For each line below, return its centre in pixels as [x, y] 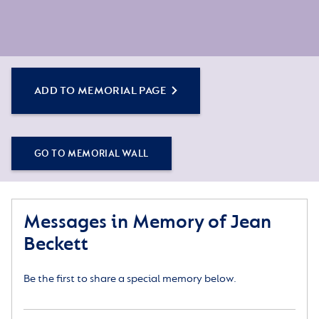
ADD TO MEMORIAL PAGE [100, 91]
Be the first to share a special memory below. [130, 279]
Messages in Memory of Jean [147, 222]
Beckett [56, 244]
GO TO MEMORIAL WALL [91, 154]
